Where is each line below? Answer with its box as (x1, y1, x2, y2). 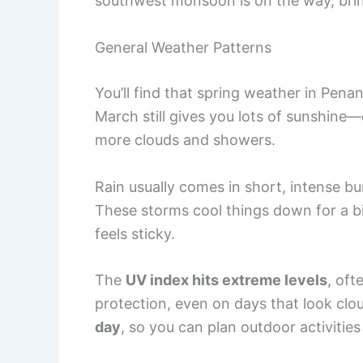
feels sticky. (95, 224, 175, 242)
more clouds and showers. (95, 130, 275, 148)
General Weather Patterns (95, 38, 271, 56)
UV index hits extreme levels (126, 271, 327, 289)
